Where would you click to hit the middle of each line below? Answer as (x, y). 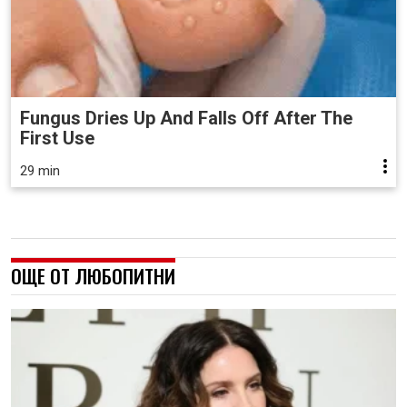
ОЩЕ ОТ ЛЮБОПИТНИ (93, 275)
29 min (40, 170)
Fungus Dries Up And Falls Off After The (186, 118)
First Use (57, 138)
